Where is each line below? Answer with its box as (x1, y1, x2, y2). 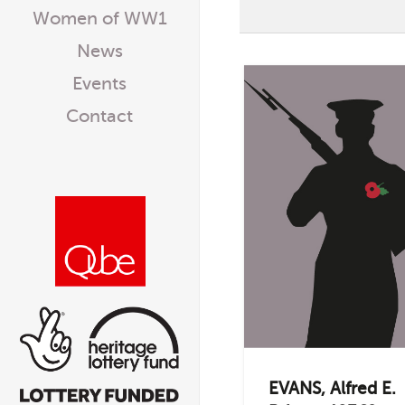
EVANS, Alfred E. (268, 378, 397, 400)
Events (72, 72, 127, 95)
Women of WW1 (32, 7, 167, 30)
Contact (66, 105, 133, 127)
